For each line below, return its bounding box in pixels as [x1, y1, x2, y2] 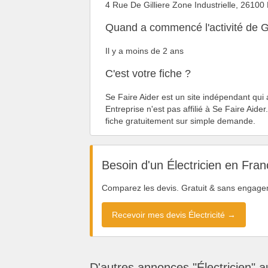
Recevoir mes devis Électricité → [112, 210, 236, 220]
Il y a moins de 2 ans [105, 45, 184, 56]
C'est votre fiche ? [105, 67, 191, 80]
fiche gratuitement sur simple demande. [105, 115, 255, 126]
